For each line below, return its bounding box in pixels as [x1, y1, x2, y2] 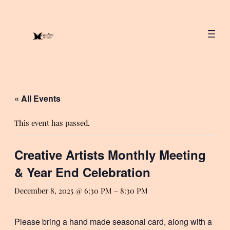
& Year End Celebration [14, 163, 150, 181]
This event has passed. [14, 118, 90, 128]
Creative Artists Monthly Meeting [14, 146, 206, 164]
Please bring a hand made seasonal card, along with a [14, 216, 212, 228]
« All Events [14, 92, 61, 105]
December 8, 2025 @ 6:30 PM [14, 185, 112, 196]
